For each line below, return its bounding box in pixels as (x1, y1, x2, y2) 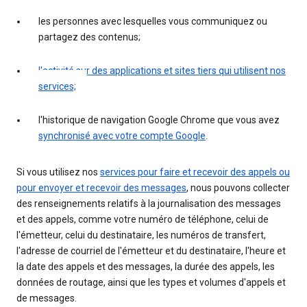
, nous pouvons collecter (186, 182, 290, 194)
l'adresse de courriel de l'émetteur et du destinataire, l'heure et (16, 245, 286, 257)
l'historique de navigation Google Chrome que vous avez (38, 114, 280, 126)
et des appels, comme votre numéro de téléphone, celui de (16, 214, 269, 225)
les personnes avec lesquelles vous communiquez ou (38, 16, 267, 27)
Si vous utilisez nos (16, 167, 100, 178)
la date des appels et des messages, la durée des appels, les (16, 261, 275, 273)
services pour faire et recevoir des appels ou (100, 167, 290, 178)
